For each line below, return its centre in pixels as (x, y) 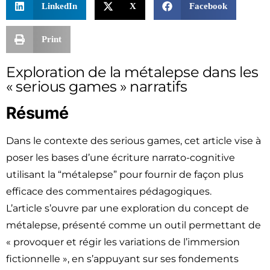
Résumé (37, 113)
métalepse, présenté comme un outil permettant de (133, 225)
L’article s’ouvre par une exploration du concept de (127, 209)
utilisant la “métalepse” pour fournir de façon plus (125, 175)
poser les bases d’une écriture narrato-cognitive (121, 158)
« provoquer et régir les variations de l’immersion (123, 242)
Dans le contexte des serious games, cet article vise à (133, 141)
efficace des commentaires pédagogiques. (109, 192)
